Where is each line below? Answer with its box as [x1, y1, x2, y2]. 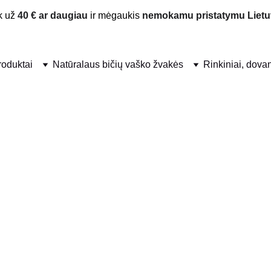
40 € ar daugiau [18, 10, 88, 21]
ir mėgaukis [88, 10, 142, 21]
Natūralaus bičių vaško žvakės [53, 59, 183, 70]
